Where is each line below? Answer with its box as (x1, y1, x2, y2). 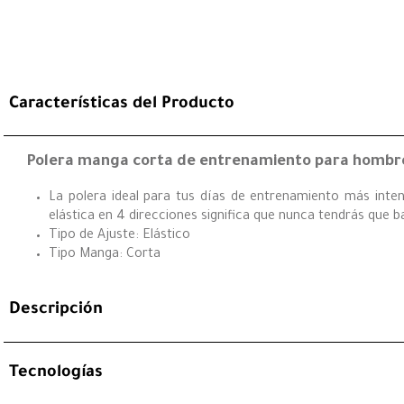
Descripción (9, 301, 103, 320)
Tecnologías (9, 364, 103, 383)
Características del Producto (9, 95, 234, 114)
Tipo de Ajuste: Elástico (49, 228, 190, 243)
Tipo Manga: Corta (49, 247, 161, 262)
